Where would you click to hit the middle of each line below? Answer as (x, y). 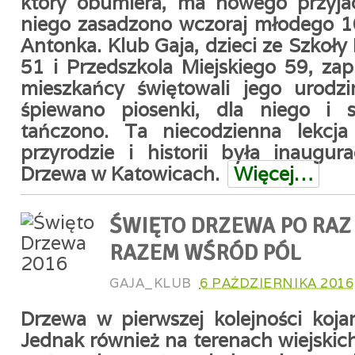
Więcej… (273, 174)
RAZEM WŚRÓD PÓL (205, 253)
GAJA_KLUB (151, 283)
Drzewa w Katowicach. (120, 174)
